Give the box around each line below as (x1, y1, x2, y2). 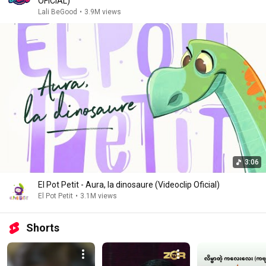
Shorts (26, 221, 59, 234)
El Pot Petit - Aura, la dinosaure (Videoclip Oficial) (38, 180, 220, 189)
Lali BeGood (38, 8, 77, 16)
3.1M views (80, 192, 117, 200)
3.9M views (84, 8, 121, 16)
